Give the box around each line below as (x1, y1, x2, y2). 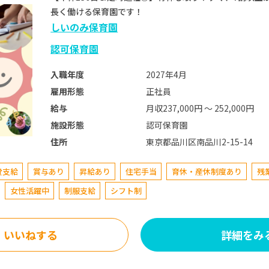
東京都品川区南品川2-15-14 (145, 135, 253, 148)
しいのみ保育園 (50, 20, 118, 35)
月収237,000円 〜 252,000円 (145, 101, 254, 114)
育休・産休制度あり (171, 166, 242, 178)
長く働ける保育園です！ (50, 5, 152, 18)
